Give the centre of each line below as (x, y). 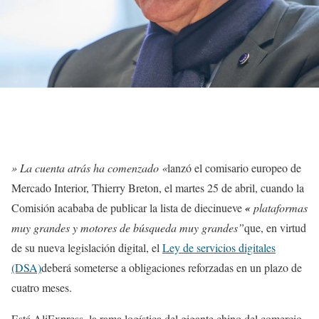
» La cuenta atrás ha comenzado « (89, 168)
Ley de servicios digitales (219, 247)
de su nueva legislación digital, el (87, 247)
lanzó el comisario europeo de (234, 168)
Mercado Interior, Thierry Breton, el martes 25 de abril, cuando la (158, 188)
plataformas (279, 208)
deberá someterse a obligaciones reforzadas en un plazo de (172, 267)
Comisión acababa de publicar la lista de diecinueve (128, 208)
